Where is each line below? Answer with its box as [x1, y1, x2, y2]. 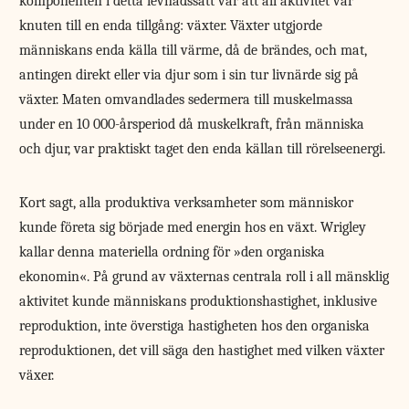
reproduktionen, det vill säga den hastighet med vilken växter [19, 342, 385, 360]
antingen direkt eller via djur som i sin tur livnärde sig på [19, 67, 360, 84]
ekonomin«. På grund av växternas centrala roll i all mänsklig [19, 268, 390, 286]
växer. [19, 367, 55, 384]
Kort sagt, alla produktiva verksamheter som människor [19, 194, 354, 212]
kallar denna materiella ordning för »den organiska [19, 244, 326, 261]
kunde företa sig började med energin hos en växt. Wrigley [19, 219, 367, 236]
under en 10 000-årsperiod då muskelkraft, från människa [19, 116, 365, 133]
